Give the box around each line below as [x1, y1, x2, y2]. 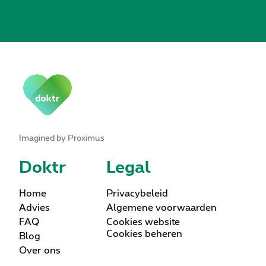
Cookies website [106, 217, 180, 227]
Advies [19, 203, 50, 213]
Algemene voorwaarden [106, 203, 217, 213]
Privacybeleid [106, 189, 168, 199]
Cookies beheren [106, 229, 182, 239]
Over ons [19, 246, 61, 256]
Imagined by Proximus [19, 134, 104, 143]
